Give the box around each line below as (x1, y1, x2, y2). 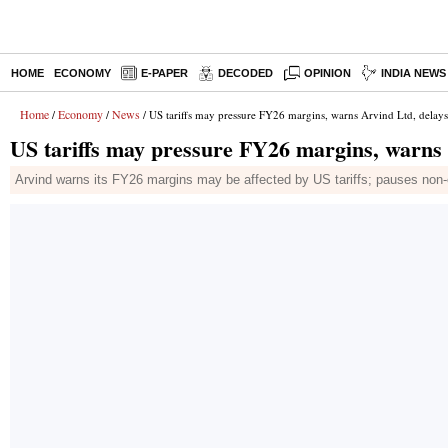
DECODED (218, 67, 273, 79)
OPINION (304, 67, 352, 79)
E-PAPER (141, 67, 188, 79)
